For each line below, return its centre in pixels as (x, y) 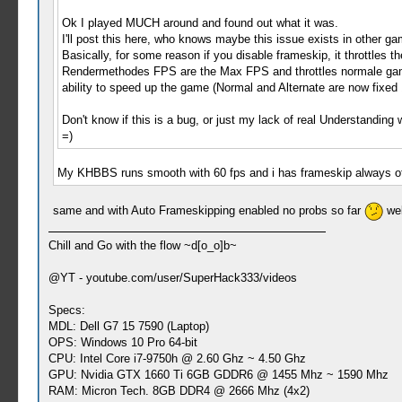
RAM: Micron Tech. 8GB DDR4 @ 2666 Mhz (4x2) (179, 391)
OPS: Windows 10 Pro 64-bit (122, 343)
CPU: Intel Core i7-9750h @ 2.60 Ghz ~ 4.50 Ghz (177, 359)
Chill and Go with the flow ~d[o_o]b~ (142, 246)
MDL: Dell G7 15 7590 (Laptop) (128, 327)
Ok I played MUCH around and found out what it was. (200, 23)
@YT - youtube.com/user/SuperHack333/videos (172, 278)
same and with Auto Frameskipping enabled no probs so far (208, 211)
